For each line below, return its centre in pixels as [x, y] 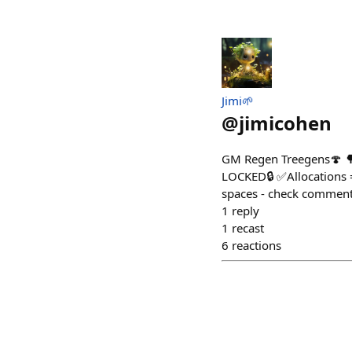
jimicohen [285, 123]
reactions [257, 245]
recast [248, 228]
